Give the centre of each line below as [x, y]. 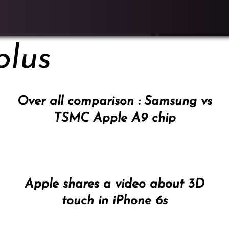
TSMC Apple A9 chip [114, 118]
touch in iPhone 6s [114, 201]
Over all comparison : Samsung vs [114, 101]
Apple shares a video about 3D [114, 184]
